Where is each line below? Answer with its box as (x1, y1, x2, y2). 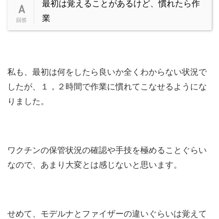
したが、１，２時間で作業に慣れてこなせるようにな (7, 82, 207, 92)
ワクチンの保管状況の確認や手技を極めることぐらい (7, 145, 207, 155)
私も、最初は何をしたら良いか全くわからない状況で (7, 67, 207, 77)
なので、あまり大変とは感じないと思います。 (7, 160, 182, 170)
